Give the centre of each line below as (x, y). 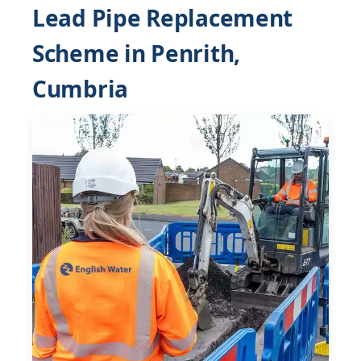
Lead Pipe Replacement (163, 18)
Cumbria (81, 89)
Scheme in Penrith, (136, 53)
